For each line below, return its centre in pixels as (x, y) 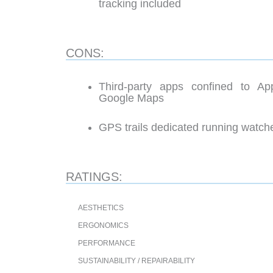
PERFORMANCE (107, 243)
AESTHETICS (101, 207)
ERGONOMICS (103, 225)
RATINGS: (94, 176)
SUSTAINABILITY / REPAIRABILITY (136, 261)
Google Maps (131, 98)
